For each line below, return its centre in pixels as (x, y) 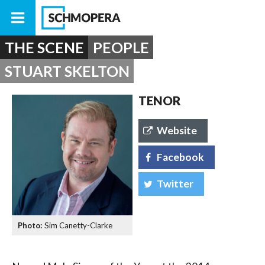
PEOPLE (121, 47)
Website (177, 130)
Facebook (181, 157)
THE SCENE (44, 47)
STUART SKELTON (67, 71)
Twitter (175, 183)
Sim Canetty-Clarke (78, 225)
